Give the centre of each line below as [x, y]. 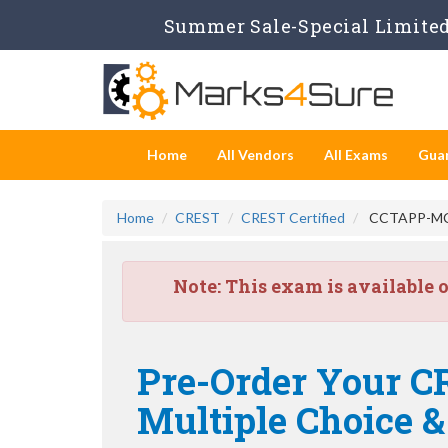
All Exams [356, 154]
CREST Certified [293, 217]
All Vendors [255, 154]
